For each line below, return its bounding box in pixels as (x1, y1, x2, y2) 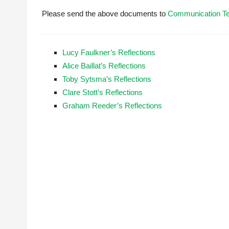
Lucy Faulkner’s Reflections (62, 48, 155, 57)
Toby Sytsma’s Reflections (62, 75, 151, 83)
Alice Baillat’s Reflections (62, 61, 146, 70)
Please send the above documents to (42, 9, 168, 18)
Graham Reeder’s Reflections (62, 101, 162, 110)
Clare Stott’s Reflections (62, 88, 143, 97)
